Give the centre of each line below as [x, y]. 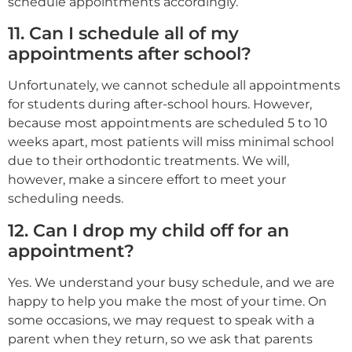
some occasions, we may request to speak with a [161, 320]
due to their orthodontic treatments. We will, [148, 161]
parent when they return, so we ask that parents [160, 339]
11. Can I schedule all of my [123, 33]
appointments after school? [130, 54]
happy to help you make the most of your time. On [167, 301]
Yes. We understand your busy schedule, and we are [171, 282]
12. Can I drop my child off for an [148, 230]
